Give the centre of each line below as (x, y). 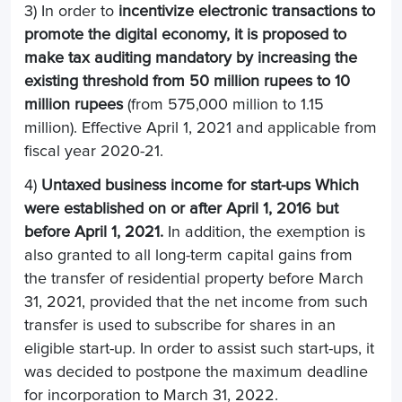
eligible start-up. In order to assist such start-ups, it (199, 349)
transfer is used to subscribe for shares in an (180, 325)
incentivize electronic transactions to (247, 11)
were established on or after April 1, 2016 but (181, 209)
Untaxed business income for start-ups (176, 185)
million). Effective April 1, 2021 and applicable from (201, 128)
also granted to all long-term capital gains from (188, 255)
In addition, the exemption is (264, 232)
